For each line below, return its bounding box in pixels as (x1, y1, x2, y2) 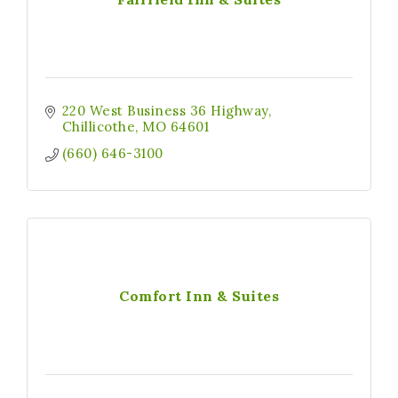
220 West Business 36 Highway (61, 102, 268, 119)
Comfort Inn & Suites (119, 287, 279, 305)
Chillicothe (61, 118, 136, 135)
